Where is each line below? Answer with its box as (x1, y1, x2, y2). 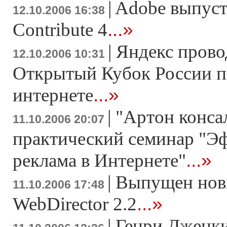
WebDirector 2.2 (13, 194, 137, 215)
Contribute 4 (13, 19, 107, 41)
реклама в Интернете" (13, 150, 186, 171)
